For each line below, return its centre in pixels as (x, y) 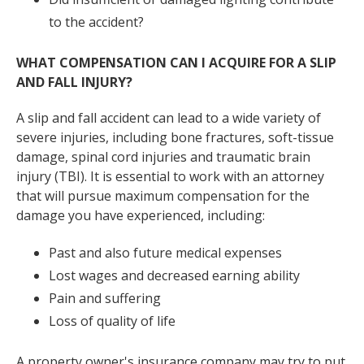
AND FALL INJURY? (74, 82)
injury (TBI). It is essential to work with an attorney (170, 176)
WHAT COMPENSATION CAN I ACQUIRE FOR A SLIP (176, 62)
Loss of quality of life (112, 321)
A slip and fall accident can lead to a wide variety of (169, 117)
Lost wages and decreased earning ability (174, 275)
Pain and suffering (105, 298)
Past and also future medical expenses (165, 252)
